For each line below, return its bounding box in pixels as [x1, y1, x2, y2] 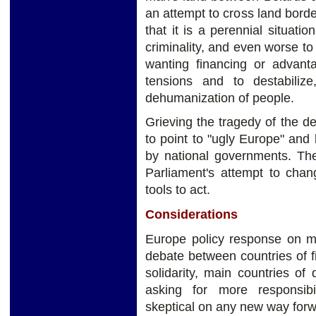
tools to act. [145, 183, 210, 197]
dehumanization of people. [145, 90, 294, 105]
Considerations [145, 207, 238, 222]
